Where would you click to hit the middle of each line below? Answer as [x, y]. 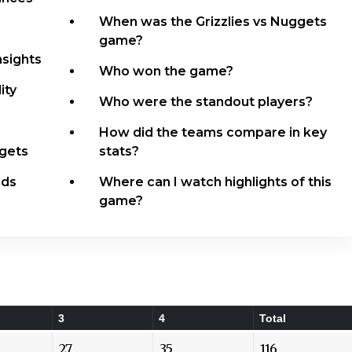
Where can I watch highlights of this [216, 181]
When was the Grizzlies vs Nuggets [213, 21]
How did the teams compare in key [213, 132]
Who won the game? [167, 71]
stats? [119, 151]
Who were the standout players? [206, 101]
